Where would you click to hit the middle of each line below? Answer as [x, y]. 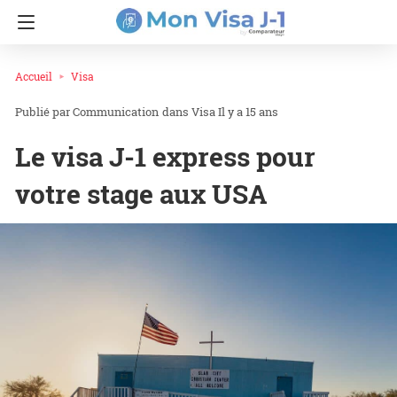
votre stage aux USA [141, 194]
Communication [116, 112]
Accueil [34, 76]
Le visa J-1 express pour [165, 157]
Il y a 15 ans [248, 112]
